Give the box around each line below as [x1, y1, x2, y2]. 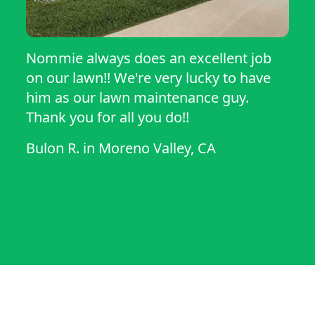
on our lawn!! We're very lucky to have [26, 68, 271, 88]
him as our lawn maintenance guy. [26, 88, 250, 108]
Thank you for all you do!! [26, 108, 190, 127]
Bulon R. [26, 139, 80, 158]
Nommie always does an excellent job [26, 49, 272, 68]
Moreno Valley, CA [98, 139, 217, 158]
